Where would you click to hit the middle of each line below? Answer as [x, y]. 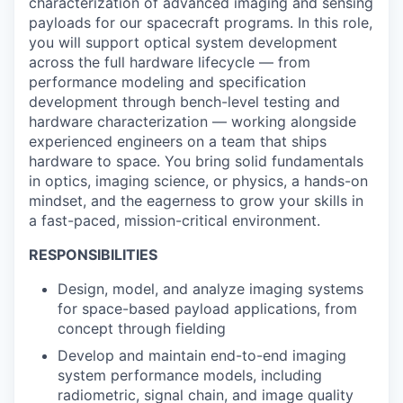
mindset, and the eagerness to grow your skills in [196, 201]
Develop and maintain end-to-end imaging [202, 355]
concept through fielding [142, 328]
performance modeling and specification [167, 82]
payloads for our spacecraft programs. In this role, [201, 22]
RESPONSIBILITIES [93, 255]
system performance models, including [190, 375]
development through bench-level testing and [184, 102]
